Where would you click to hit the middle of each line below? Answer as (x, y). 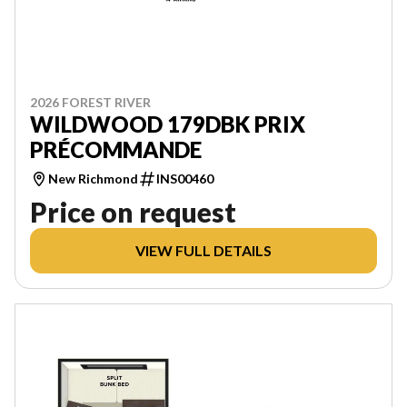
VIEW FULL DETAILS (203, 250)
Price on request (133, 211)
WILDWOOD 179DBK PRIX (168, 124)
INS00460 (185, 178)
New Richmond (93, 178)
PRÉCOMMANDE (116, 149)
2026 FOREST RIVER (90, 102)
